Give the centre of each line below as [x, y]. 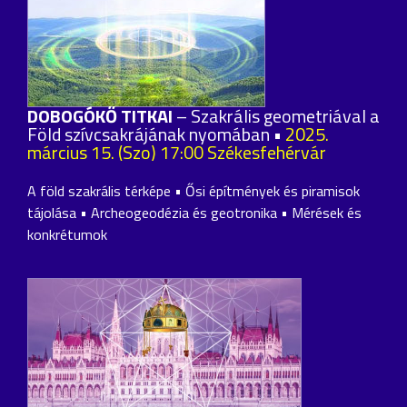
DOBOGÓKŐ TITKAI [102, 116]
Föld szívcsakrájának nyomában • [156, 134]
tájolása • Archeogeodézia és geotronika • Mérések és [194, 213]
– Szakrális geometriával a [278, 116]
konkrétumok [67, 235]
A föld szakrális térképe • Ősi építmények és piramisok [194, 191]
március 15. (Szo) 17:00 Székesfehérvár [177, 153]
